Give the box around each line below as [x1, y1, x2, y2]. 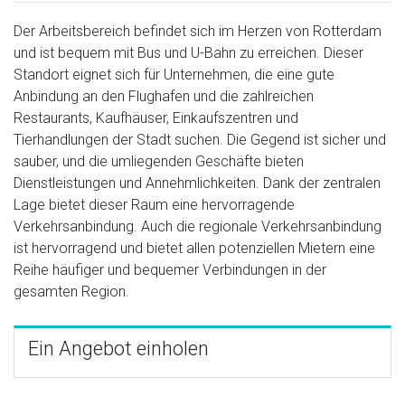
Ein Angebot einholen [28, 336, 209, 360]
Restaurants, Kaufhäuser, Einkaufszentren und [14, 108, 298, 127]
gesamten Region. [14, 282, 129, 300]
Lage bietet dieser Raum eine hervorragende [14, 195, 295, 213]
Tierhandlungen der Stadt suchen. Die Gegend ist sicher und [14, 130, 386, 148]
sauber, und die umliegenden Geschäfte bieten [14, 152, 304, 170]
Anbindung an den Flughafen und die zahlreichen [14, 87, 314, 105]
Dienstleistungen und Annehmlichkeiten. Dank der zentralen [14, 174, 381, 192]
